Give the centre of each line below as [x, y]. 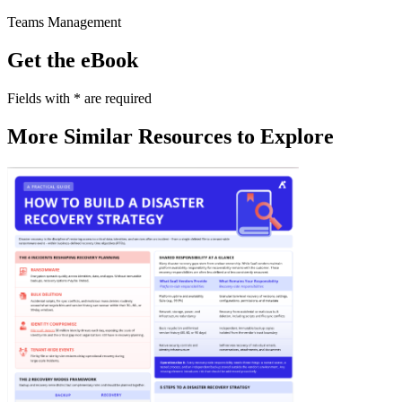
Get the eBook [73, 60]
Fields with [40, 98]
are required [116, 98]
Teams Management [64, 22]
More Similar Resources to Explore [170, 136]
